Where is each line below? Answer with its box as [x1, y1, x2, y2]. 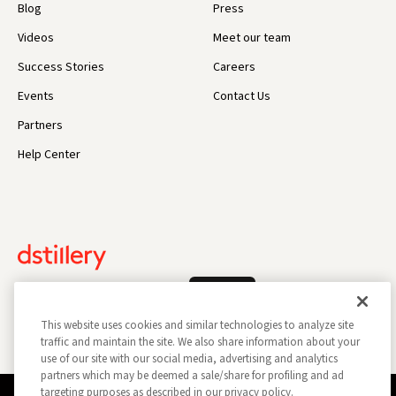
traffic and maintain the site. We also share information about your [41, 334, 360, 350]
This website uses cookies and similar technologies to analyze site [41, 317, 354, 333]
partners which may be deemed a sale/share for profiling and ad [41, 368, 344, 384]
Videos [18, 29, 54, 47]
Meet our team [213, 29, 292, 47]
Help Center [18, 146, 80, 164]
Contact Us [213, 88, 271, 105]
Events [18, 88, 54, 105]
